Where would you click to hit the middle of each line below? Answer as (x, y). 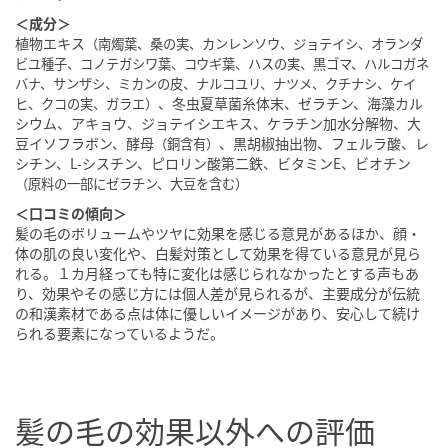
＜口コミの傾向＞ (71, 213)
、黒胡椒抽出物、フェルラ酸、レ (324, 143)
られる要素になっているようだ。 (119, 333)
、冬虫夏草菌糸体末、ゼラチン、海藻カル (290, 103)
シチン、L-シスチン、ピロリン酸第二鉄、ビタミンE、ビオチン (213, 163)
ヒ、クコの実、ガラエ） (86, 104)
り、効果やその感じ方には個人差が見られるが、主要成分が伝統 (217, 293)
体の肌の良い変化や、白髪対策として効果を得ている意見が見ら (218, 253)
